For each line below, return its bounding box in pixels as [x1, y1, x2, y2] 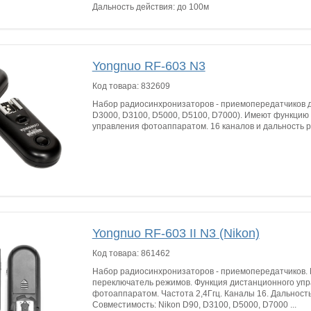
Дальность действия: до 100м [92, 2, 209, 12]
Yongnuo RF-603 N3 [92, 59, 205, 73]
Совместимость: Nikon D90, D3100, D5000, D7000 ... [92, 300, 296, 310]
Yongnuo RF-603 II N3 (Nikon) [92, 226, 260, 240]
